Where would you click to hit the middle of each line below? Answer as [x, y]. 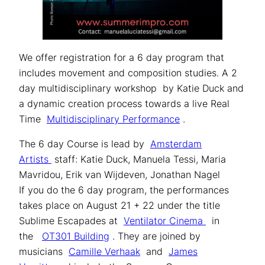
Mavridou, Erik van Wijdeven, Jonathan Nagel [119, 175]
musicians [42, 252]
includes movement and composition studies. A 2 [128, 72]
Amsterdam [176, 144]
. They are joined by [156, 236]
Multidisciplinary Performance [113, 119]
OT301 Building [76, 236]
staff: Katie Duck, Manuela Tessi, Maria [140, 159]
